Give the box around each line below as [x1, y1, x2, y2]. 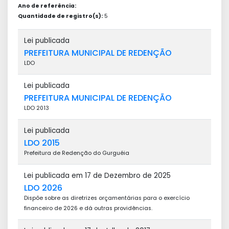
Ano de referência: [18, 2, 76, 10]
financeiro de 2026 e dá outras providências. [24, 204, 152, 212]
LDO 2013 [24, 104, 49, 112]
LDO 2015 [24, 137, 60, 149]
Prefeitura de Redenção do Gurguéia [24, 149, 129, 157]
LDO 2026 [24, 182, 62, 194]
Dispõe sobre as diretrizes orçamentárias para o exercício [24, 194, 190, 202]
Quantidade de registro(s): [18, 12, 103, 20]
